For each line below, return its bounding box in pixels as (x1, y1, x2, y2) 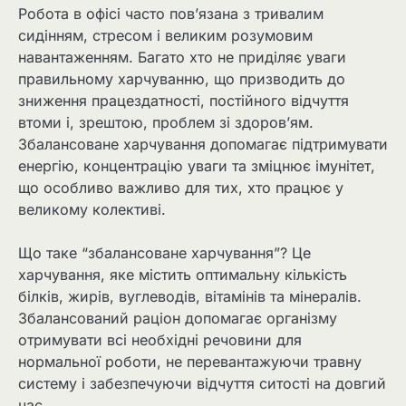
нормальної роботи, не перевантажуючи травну (18, 353, 362, 372)
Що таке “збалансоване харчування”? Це (18, 244, 311, 263)
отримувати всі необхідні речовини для (18, 331, 302, 350)
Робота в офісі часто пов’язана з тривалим (18, 5, 324, 24)
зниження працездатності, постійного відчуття (18, 92, 349, 111)
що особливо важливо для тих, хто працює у (18, 179, 343, 198)
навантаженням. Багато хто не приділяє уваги (18, 48, 346, 67)
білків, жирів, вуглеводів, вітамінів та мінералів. (18, 287, 362, 306)
